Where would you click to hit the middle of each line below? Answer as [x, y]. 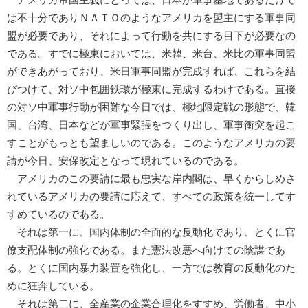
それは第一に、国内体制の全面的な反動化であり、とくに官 [151, 232]
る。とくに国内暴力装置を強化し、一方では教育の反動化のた [151, 268]
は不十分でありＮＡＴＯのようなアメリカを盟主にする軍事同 [151, 18]
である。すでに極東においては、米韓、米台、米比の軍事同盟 [151, 53]
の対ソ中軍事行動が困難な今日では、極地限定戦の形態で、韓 [151, 107]
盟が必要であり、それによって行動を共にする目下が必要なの [151, 35]
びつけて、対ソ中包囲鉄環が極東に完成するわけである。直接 [151, 89]
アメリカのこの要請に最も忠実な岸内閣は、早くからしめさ [151, 178]
